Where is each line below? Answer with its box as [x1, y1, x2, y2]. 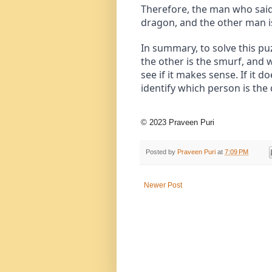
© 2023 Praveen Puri [141, 117, 214, 127]
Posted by [146, 148, 177, 155]
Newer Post [144, 181, 182, 190]
